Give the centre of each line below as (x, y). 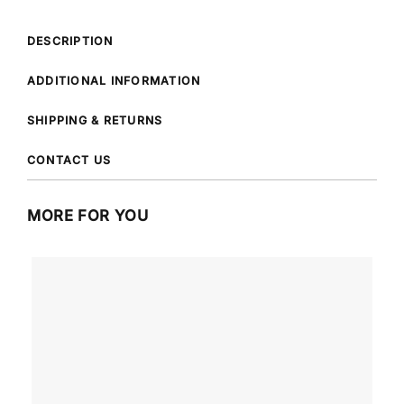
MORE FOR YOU (88, 215)
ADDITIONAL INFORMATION (114, 80)
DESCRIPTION (70, 41)
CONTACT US (69, 160)
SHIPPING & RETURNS (95, 120)
